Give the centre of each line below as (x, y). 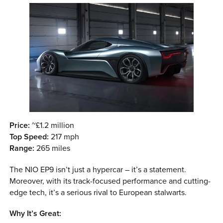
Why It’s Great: (36, 213)
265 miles (53, 149)
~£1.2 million (52, 126)
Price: (20, 126)
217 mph (64, 137)
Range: (22, 149)
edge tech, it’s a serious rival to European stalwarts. (98, 192)
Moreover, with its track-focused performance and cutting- (110, 181)
